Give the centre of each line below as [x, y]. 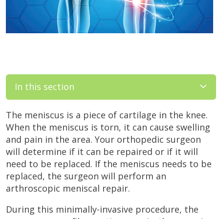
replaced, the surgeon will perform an [86, 176]
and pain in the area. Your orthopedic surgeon [103, 139]
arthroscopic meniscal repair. [68, 188]
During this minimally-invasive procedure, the [102, 209]
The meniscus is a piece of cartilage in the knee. [107, 115]
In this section [44, 87]
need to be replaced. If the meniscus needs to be [109, 164]
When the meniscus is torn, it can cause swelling [108, 127]
